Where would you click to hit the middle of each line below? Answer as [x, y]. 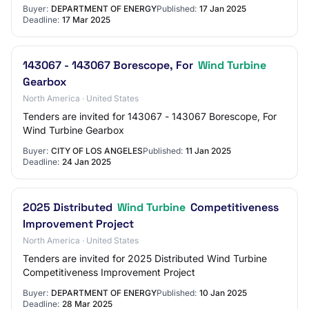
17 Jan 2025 [223, 9]
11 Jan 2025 [208, 151]
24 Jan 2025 [87, 162]
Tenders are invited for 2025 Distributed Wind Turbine [145, 258]
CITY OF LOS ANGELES [97, 151]
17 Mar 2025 [86, 20]
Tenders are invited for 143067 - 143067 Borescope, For [150, 116]
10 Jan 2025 [223, 293]
